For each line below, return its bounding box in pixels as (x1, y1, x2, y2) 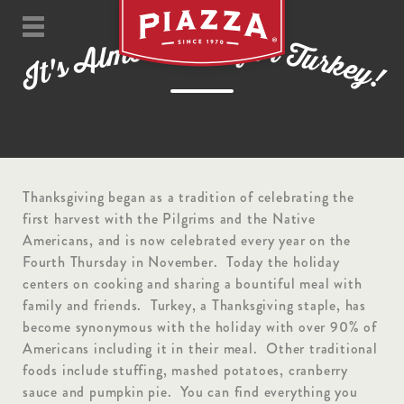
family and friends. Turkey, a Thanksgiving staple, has (23, 295, 366, 317)
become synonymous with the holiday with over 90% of (23, 317, 377, 338)
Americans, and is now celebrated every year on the (23, 230, 351, 252)
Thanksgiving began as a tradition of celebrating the (23, 187, 354, 208)
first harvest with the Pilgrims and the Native (23, 208, 316, 230)
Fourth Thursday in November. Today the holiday (23, 252, 340, 273)
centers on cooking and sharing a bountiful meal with (23, 273, 363, 295)
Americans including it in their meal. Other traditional (23, 338, 378, 360)
